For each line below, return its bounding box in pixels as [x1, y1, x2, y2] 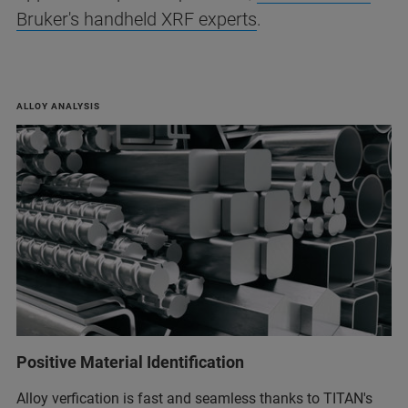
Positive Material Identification [16, 352, 244, 372]
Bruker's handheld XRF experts [16, 8, 257, 31]
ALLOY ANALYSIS [16, 101, 100, 112]
